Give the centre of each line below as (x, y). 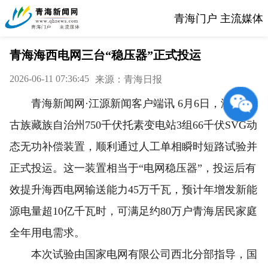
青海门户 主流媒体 (219, 18)
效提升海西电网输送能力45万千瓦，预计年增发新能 (133, 190)
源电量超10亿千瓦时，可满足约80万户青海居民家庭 (133, 211)
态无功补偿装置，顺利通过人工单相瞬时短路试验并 (133, 147)
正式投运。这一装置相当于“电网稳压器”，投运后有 (133, 168)
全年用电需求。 (47, 233)
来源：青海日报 (129, 79)
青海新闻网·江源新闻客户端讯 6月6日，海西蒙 (131, 103)
